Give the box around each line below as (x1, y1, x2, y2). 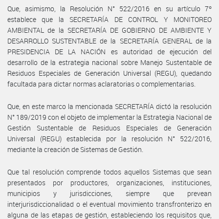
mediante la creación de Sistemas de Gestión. (7, 144, 143, 154)
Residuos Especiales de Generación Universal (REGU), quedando (7, 68, 212, 78)
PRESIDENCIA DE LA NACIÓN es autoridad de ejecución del (7, 46, 212, 56)
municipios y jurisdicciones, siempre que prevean (7, 188, 212, 198)
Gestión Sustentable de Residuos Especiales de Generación (7, 123, 212, 132)
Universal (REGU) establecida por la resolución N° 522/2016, (7, 133, 212, 143)
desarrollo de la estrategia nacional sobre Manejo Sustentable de (7, 57, 212, 67)
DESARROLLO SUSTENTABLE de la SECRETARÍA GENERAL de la (7, 36, 212, 45)
